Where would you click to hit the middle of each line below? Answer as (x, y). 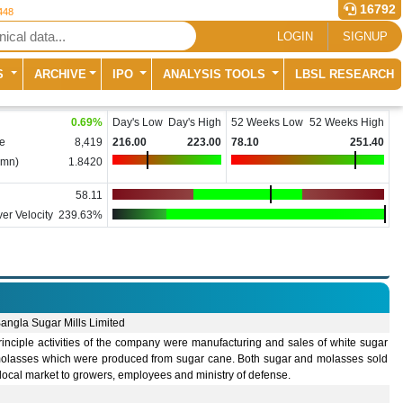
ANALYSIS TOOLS (215, 74)
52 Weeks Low (267, 123)
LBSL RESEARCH (344, 74)
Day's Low (137, 123)
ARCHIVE (60, 74)
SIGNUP (365, 36)
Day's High (195, 123)
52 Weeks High (347, 123)
